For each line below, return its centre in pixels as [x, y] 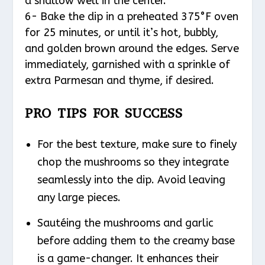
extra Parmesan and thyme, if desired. [120, 80]
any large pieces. [79, 198]
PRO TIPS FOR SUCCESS [104, 114]
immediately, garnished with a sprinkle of [128, 64]
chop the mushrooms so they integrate [133, 162]
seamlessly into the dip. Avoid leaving [131, 180]
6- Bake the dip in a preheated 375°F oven [132, 16]
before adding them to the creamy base [136, 240]
